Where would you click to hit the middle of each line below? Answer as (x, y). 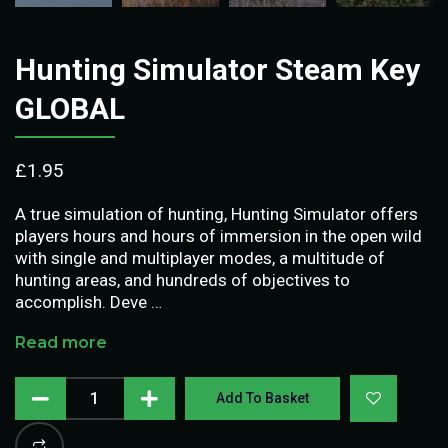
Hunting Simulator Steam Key (217, 69)
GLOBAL (70, 108)
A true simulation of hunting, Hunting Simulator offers (216, 213)
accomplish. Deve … (88, 301)
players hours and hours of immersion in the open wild (218, 235)
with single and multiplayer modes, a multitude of (200, 257)
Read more (61, 342)
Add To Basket (263, 397)
